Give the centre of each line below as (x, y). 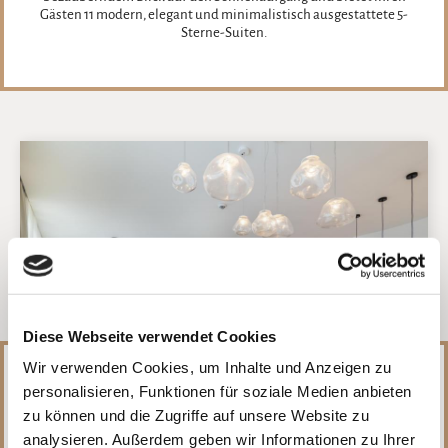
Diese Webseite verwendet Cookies (149, 336)
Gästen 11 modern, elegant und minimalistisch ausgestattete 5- (224, 14)
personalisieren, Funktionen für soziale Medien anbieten (217, 391)
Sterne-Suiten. (224, 32)
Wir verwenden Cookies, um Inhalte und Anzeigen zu (207, 367)
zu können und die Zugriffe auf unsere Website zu (196, 415)
